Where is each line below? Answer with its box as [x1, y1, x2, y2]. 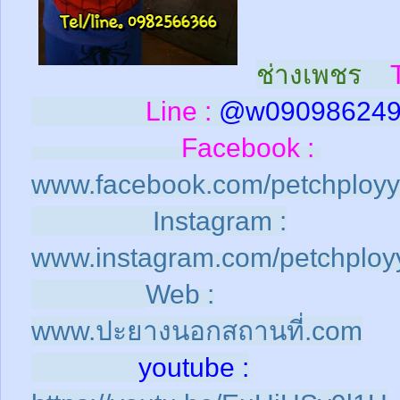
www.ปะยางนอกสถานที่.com [31, 316, 362, 346]
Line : [31, 96, 212, 127]
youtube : [31, 353, 249, 383]
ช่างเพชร [256, 60, 362, 90]
